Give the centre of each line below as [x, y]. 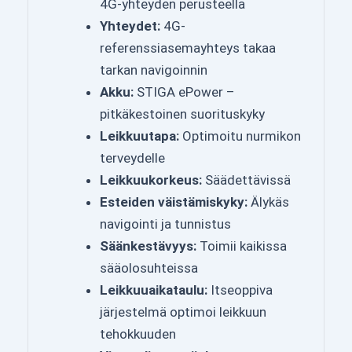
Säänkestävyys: [148, 246]
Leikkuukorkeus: [151, 180]
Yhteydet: [130, 26]
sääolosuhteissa [149, 268]
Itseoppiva [240, 290]
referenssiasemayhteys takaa [188, 48]
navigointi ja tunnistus [165, 224]
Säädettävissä [246, 180]
